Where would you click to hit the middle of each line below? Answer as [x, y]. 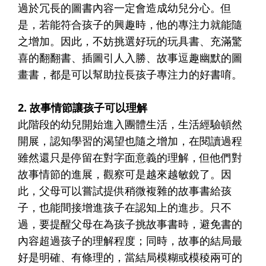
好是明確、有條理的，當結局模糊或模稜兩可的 [130, 257]
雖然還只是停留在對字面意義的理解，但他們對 [130, 157]
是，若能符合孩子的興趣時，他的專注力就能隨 [130, 24]
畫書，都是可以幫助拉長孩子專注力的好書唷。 [130, 74]
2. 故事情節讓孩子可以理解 [83, 107]
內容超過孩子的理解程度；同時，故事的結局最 [130, 240]
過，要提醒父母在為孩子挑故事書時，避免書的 [130, 224]
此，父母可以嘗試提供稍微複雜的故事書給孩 [125, 190]
